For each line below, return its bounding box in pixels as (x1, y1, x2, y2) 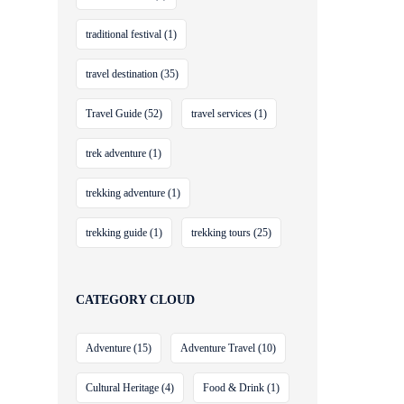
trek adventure (86, 147, 147, 160)
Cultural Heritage (86, 381, 160, 394)
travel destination (86, 68, 159, 80)
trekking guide (86, 226, 148, 239)
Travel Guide (86, 107, 142, 120)
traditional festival (86, 28, 162, 41)
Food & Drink (203, 381, 265, 394)
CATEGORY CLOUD (76, 293, 196, 307)
